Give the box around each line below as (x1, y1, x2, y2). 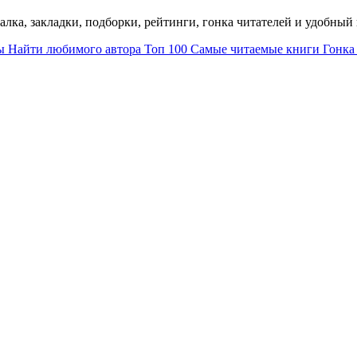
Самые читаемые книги (190, 41, 320, 56)
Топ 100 (144, 41, 187, 56)
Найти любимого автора (8, 41, 141, 56)
